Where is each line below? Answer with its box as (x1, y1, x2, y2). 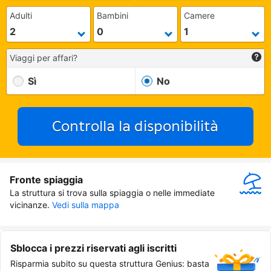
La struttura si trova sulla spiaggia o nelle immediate (10, 188, 215, 198)
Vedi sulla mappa (52, 200, 119, 211)
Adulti (10, 10, 32, 21)
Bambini (97, 10, 129, 21)
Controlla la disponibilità (52, 117, 219, 136)
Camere (184, 10, 215, 21)
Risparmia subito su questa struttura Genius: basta (10, 258, 209, 269)
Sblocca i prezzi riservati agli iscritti (10, 242, 177, 255)
